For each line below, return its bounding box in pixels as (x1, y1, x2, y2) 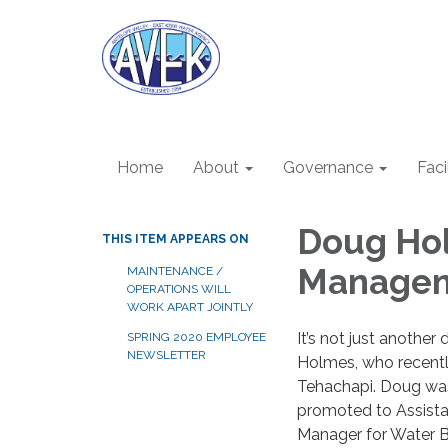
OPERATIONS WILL (127, 282, 231, 296)
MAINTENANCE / (127, 264, 223, 278)
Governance (283, 158, 373, 177)
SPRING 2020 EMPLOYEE (127, 330, 266, 344)
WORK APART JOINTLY (127, 300, 253, 314)
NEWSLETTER (127, 348, 206, 362)
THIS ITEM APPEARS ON (102, 232, 249, 246)
